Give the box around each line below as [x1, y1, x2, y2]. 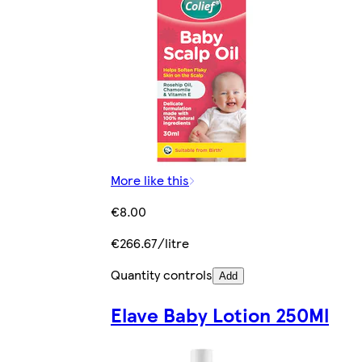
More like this [111, 170, 189, 189]
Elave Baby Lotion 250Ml [111, 300, 329, 328]
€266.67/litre [111, 233, 189, 252]
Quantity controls [111, 264, 213, 284]
